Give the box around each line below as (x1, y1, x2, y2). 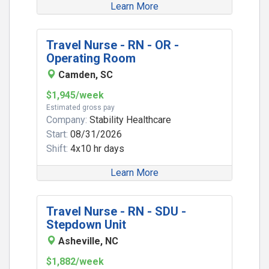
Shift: (46, 143, 68, 154)
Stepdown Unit (46, 217, 126, 232)
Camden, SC (58, 69, 113, 80)
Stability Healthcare (87, 114, 171, 125)
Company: (46, 114, 87, 125)
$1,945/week (46, 89, 104, 101)
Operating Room (46, 51, 136, 65)
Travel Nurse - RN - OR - (46, 38, 179, 52)
